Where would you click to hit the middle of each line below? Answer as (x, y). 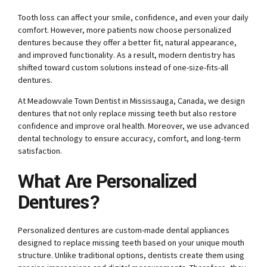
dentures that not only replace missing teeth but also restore (127, 114)
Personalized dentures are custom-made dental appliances (124, 230)
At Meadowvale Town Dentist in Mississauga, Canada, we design (131, 101)
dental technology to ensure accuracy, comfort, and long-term (129, 139)
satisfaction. (40, 151)
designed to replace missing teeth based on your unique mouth (131, 242)
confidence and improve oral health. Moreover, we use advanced (133, 126)
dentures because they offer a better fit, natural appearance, (127, 43)
